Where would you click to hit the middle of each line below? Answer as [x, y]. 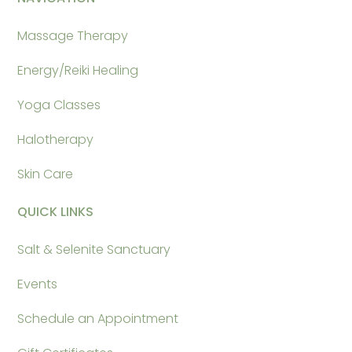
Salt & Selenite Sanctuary [94, 249]
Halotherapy [56, 139]
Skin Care [46, 174]
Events [38, 284]
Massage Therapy [73, 36]
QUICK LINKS [56, 212]
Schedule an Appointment [98, 319]
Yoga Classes [59, 105]
